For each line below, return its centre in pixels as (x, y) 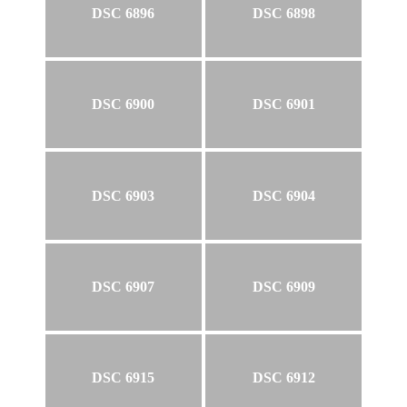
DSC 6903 (124, 195)
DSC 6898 (283, 13)
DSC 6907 (124, 287)
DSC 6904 (283, 195)
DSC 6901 (283, 104)
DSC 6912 (283, 378)
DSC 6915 (124, 378)
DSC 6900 (124, 104)
